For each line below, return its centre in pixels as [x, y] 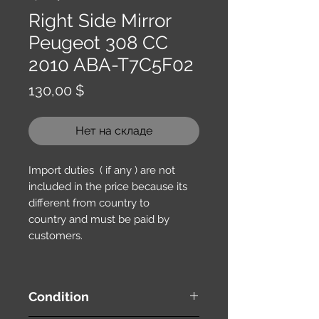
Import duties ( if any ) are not [102, 170]
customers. [56, 235]
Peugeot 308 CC [98, 42]
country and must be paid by [99, 219]
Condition [59, 296]
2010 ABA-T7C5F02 [111, 64]
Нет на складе [114, 130]
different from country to [89, 203]
